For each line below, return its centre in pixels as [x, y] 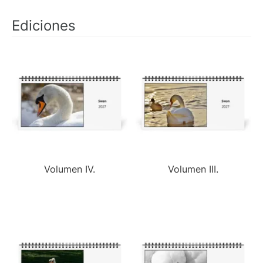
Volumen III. [193, 169]
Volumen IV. [70, 169]
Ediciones [44, 25]
